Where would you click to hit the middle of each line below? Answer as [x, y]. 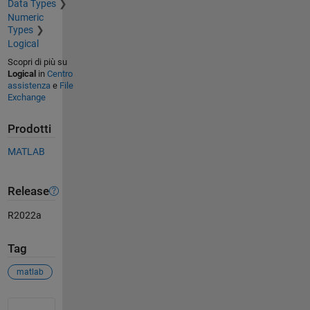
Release [28, 191]
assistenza [29, 85]
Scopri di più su [37, 62]
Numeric [25, 17]
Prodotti [29, 129]
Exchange [26, 97]
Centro [60, 73]
